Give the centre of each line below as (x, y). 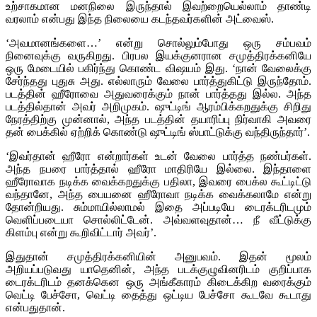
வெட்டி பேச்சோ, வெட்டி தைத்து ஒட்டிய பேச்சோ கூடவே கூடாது (158, 294)
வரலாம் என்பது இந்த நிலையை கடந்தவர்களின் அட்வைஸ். (140, 18)
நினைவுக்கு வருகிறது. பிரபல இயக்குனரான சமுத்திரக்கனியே (158, 55)
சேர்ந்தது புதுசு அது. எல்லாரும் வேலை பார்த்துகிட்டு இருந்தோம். (158, 81)
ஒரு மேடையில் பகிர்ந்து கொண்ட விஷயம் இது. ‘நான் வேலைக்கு (158, 68)
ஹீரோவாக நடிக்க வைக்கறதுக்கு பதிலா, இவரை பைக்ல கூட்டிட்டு (158, 181)
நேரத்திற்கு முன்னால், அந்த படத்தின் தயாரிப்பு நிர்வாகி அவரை (158, 119)
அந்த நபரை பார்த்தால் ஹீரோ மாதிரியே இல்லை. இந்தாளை (158, 168)
